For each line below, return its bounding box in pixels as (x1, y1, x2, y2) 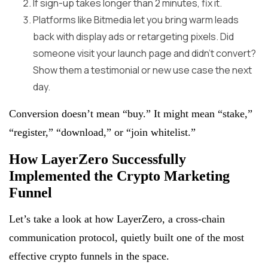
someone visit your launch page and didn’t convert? (33, 46, 256, 60)
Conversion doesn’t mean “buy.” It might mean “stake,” (9, 107, 252, 120)
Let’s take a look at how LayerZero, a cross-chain (9, 212, 225, 225)
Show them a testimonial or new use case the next (33, 63, 252, 77)
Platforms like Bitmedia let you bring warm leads (33, 13, 239, 26)
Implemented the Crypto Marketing (9, 167, 230, 184)
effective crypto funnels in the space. (9, 249, 169, 262)
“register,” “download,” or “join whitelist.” (9, 126, 196, 138)
